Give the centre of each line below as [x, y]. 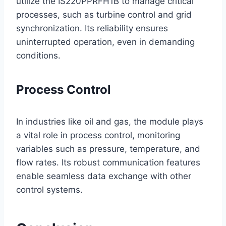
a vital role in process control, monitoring [98, 135]
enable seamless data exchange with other [104, 176]
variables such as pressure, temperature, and [108, 149]
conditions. [38, 55]
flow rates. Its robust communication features [108, 162]
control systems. [49, 189]
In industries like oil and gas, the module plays [110, 121]
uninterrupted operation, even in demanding [105, 42]
